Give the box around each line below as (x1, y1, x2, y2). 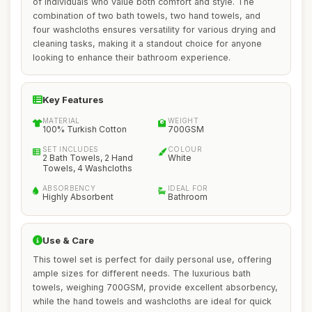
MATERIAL (42, 116, 80, 125)
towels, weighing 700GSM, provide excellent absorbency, (33, 282, 278, 292)
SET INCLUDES (42, 145, 99, 153)
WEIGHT (168, 116, 198, 125)
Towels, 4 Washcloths (42, 163, 132, 173)
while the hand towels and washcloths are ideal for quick (33, 296, 272, 306)
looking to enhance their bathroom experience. (33, 52, 231, 63)
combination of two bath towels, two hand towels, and (33, 10, 260, 21)
